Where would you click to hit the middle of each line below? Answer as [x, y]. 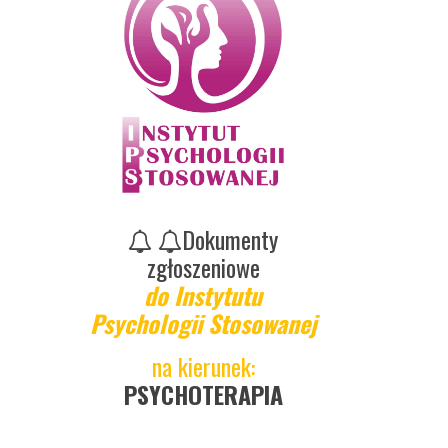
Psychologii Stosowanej [203, 323]
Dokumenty [230, 239]
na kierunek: [203, 366]
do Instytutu [203, 295]
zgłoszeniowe [203, 267]
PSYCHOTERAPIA [203, 394]
